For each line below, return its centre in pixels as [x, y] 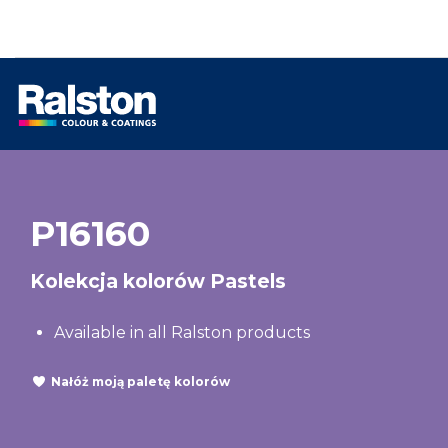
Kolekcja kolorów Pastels [158, 281]
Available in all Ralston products [182, 332]
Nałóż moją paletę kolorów [140, 381]
